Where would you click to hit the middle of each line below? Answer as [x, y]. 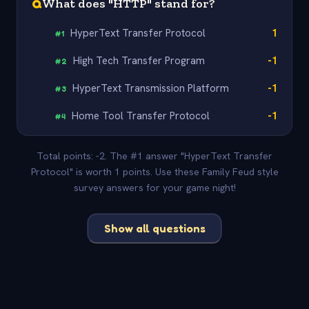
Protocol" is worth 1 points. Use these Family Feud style [154, 172]
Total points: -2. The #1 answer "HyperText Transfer [154, 156]
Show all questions [154, 228]
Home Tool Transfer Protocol [141, 116]
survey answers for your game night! [154, 188]
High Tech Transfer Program [139, 60]
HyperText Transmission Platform [151, 88]
